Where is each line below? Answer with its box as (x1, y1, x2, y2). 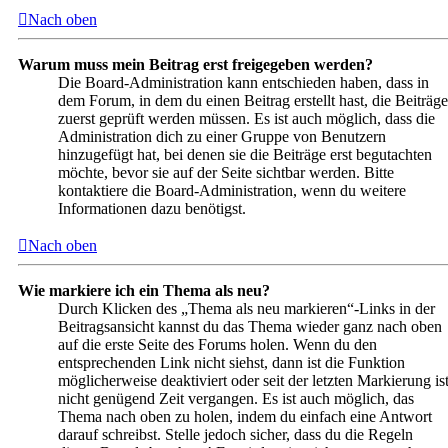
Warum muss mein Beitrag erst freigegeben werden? (18, 56, 373, 74)
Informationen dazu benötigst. (58, 200, 246, 218)
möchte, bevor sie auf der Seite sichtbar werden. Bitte (58, 164, 394, 182)
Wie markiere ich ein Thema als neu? (18, 282, 270, 300)
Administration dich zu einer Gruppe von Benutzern (58, 128, 386, 146)
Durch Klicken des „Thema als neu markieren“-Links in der (58, 300, 435, 318)
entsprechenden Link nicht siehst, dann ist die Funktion (58, 354, 405, 372)
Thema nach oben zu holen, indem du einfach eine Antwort (58, 408, 432, 426)
